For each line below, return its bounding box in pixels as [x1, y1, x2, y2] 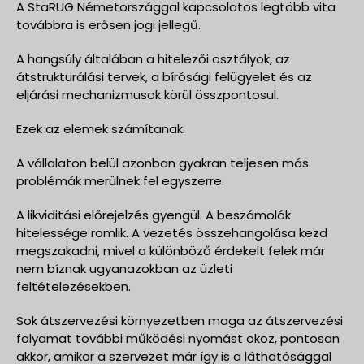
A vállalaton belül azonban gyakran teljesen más [16, 154, 309, 171]
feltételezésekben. [16, 277, 131, 295]
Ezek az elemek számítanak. [16, 119, 185, 137]
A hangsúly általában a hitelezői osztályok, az [16, 50, 290, 67]
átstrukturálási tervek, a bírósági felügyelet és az [16, 67, 312, 85]
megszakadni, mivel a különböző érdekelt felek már [16, 241, 325, 259]
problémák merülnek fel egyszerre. [16, 171, 224, 189]
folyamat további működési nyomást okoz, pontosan [16, 329, 340, 347]
